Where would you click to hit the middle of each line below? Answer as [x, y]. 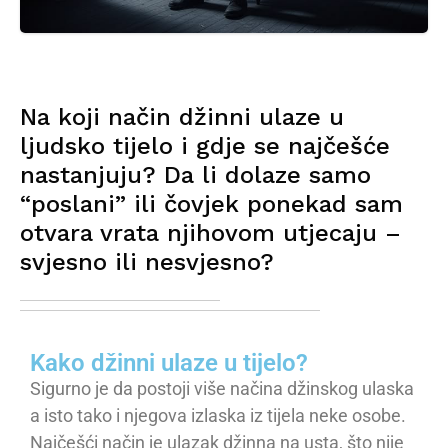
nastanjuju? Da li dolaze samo [195, 175]
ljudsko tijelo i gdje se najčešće [205, 146]
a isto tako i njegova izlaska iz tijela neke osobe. [218, 416]
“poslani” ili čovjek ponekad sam [211, 204]
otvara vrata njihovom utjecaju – [210, 233]
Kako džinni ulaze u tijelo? [169, 363]
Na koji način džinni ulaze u [182, 117]
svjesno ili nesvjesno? [147, 262]
